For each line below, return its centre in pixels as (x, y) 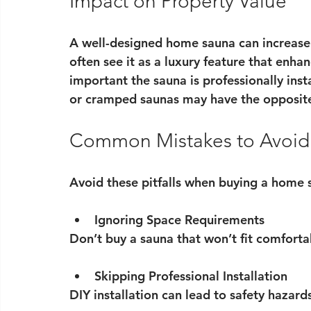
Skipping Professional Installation (191, 276)
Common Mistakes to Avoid (190, 141)
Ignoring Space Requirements (179, 220)
